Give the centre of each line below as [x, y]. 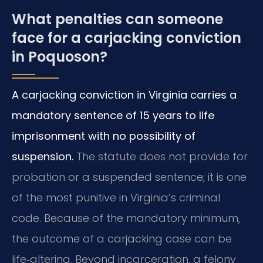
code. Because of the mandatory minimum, [126, 218]
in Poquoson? [60, 56]
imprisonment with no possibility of [104, 136]
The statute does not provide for [161, 156]
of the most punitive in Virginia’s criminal [116, 197]
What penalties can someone [117, 19]
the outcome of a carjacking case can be [122, 238]
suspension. [43, 156]
